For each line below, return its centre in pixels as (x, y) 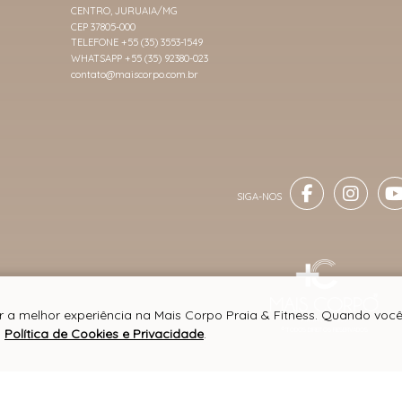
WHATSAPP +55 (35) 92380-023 (140, 58)
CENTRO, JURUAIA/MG (124, 10)
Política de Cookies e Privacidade (104, 333)
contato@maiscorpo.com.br (135, 74)
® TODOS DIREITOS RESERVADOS (324, 330)
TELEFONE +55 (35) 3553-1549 (137, 43)
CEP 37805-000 (103, 26)
